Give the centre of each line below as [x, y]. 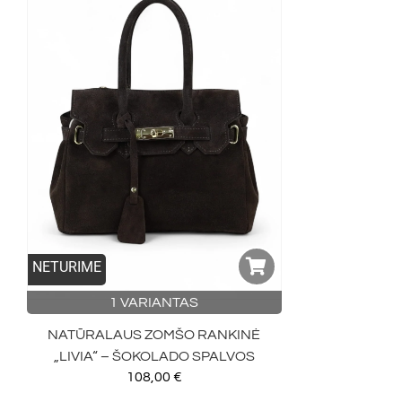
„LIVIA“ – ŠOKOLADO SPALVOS [154, 357]
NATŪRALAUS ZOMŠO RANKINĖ [154, 335]
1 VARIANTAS [154, 303]
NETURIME [67, 267]
